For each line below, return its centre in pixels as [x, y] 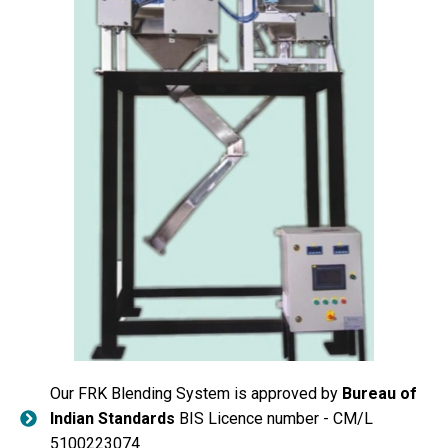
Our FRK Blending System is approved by [196, 393]
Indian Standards [113, 418]
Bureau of [380, 393]
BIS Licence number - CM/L [274, 418]
